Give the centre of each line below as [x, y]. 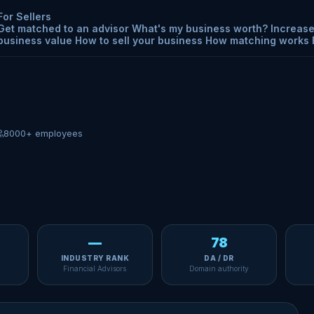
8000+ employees [43, 133]
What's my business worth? [199, 28]
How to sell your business [138, 40]
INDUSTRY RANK [95, 258]
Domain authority [219, 268]
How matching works [257, 40]
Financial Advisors [95, 268]
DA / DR [219, 258]
